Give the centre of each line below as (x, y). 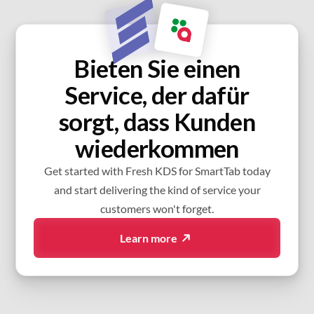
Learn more (148, 238)
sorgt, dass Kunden (157, 122)
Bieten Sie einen (157, 68)
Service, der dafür (157, 95)
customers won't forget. (157, 209)
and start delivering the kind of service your (157, 190)
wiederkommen (157, 148)
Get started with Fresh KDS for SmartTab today (157, 171)
